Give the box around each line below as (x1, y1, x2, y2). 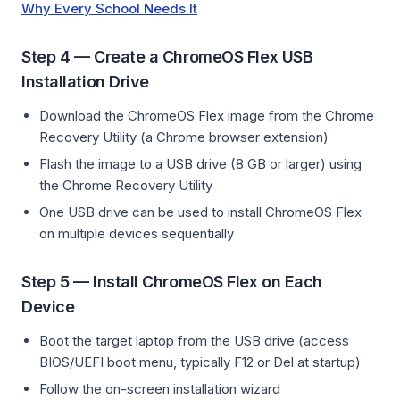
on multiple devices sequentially (39, 225, 234, 242)
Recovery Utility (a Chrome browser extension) (39, 129, 329, 146)
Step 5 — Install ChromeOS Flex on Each (21, 272, 322, 291)
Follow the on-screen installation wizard (39, 380, 280, 397)
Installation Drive (21, 72, 149, 91)
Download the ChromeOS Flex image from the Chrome (39, 107, 374, 124)
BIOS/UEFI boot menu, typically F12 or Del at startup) (39, 354, 361, 371)
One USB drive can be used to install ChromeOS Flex (39, 204, 362, 221)
